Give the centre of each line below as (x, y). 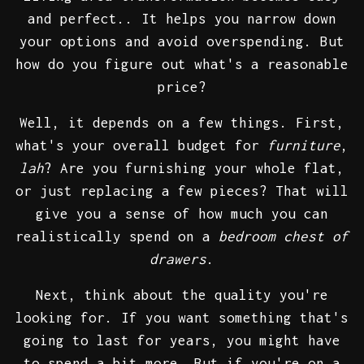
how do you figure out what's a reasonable (182, 65)
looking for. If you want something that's (182, 318)
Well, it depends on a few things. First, (182, 123)
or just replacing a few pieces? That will (182, 191)
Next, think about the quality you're (182, 295)
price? (182, 87)
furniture (304, 146)
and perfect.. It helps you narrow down (182, 19)
